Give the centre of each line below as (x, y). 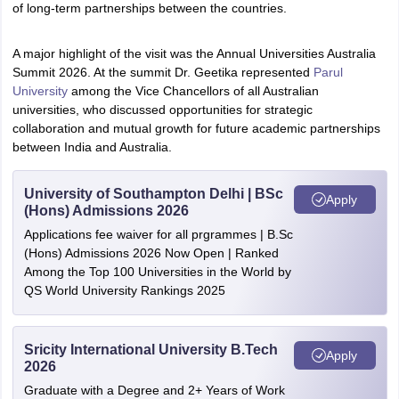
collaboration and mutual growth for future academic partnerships (196, 128)
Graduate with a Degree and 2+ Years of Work (154, 390)
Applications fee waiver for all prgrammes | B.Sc (158, 234)
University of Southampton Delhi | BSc (153, 194)
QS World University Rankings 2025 (124, 290)
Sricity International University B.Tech (151, 350)
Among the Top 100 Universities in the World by (157, 272)
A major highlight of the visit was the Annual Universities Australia (194, 53)
